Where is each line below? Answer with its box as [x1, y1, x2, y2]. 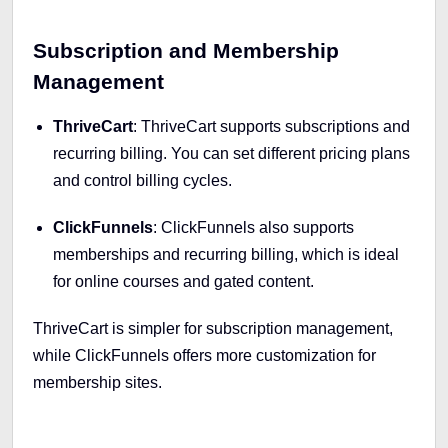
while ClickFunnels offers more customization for [33, 346, 376, 364]
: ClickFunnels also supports [153, 218, 354, 236]
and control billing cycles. [53, 171, 232, 189]
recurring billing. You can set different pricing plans [53, 144, 410, 162]
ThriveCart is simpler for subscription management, [33, 319, 393, 337]
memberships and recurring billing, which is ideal [53, 245, 399, 263]
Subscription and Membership [33, 38, 339, 62]
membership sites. [33, 373, 162, 391]
